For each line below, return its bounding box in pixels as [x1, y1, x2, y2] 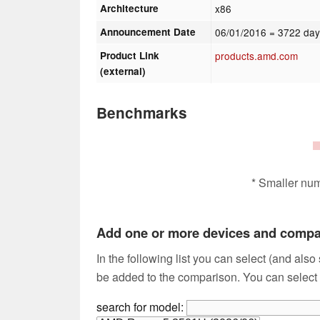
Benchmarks [96, 101, 187, 123]
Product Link [100, 48, 160, 62]
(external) [100, 64, 146, 78]
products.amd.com [215, 48, 299, 63]
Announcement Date [100, 24, 196, 39]
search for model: [96, 298, 186, 315]
